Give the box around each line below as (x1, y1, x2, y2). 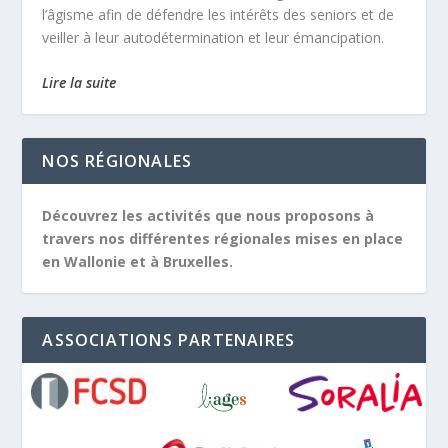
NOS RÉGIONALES (42, 149, 193, 172)
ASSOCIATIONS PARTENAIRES (42, 328, 296, 351)
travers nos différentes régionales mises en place (42, 228, 404, 248)
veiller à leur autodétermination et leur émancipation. (42, 27, 385, 47)
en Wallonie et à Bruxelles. (42, 251, 234, 271)
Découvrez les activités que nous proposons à (42, 205, 375, 225)
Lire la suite (42, 72, 117, 92)
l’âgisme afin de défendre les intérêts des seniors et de (42, 4, 395, 24)
